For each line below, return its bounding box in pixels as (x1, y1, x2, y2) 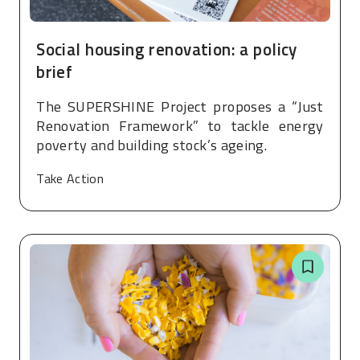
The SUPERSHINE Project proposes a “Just (36, 95, 324, 117)
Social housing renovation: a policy (36, 35, 297, 62)
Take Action (36, 168, 104, 188)
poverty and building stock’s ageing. (36, 133, 268, 156)
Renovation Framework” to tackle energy (36, 114, 324, 137)
